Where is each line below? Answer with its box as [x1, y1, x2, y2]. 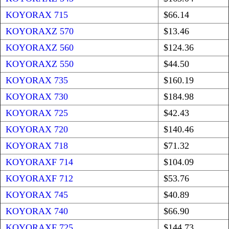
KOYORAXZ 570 [6, 26, 74, 37]
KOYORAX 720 [6, 124, 68, 135]
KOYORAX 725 [6, 108, 68, 119]
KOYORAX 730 [6, 91, 68, 102]
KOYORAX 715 [6, 10, 68, 20]
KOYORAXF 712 [6, 173, 73, 184]
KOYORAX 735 [6, 75, 68, 86]
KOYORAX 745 [6, 190, 68, 200]
